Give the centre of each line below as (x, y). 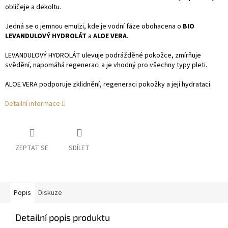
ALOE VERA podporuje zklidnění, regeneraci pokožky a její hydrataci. (108, 85)
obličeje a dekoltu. (33, 7)
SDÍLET (79, 148)
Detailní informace (33, 104)
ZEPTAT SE (32, 148)
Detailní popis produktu (63, 218)
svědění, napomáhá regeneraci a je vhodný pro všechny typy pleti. (106, 65)
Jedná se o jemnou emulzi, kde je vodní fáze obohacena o (94, 27)
